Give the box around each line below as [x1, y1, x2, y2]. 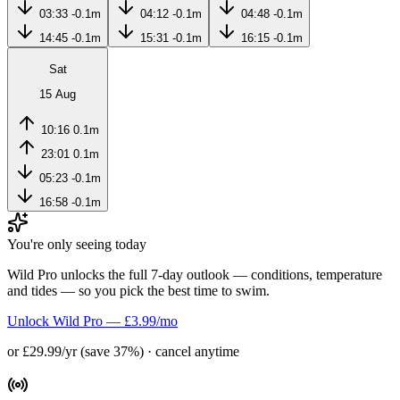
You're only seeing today [7, 237, 146, 253]
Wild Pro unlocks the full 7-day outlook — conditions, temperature [7, 267, 382, 283]
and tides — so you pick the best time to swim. [7, 283, 270, 299]
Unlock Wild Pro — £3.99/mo [7, 313, 178, 329]
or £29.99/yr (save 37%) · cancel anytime [7, 344, 239, 360]
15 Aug [39, 87, 76, 101]
